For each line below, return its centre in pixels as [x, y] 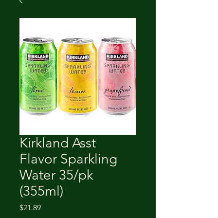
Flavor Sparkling [68, 159]
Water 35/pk [56, 175]
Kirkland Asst [58, 143]
